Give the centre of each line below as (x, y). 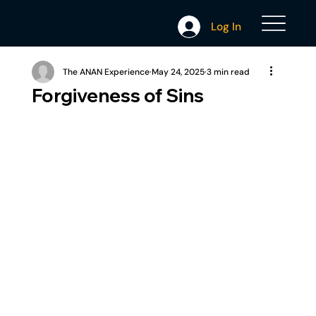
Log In (226, 26)
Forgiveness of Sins (117, 96)
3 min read (228, 72)
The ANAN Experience (106, 72)
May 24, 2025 (178, 72)
